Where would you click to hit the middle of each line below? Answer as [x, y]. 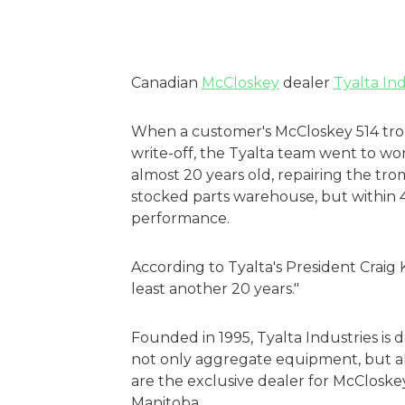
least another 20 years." [217, 288]
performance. [182, 218]
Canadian [166, 82]
